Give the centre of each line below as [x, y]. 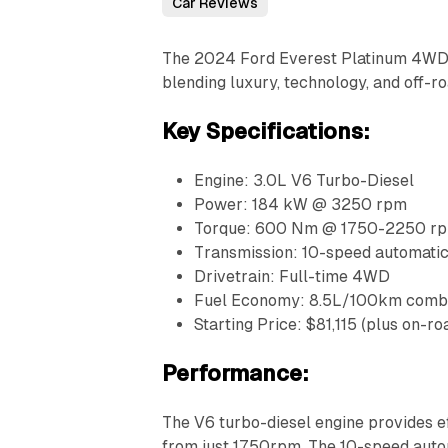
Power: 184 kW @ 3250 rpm [301, 204]
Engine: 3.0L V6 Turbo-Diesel [304, 180]
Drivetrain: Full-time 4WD [292, 276]
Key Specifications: [266, 131]
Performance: [236, 373]
